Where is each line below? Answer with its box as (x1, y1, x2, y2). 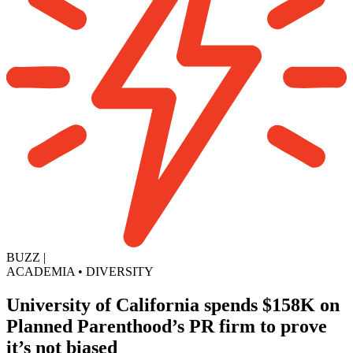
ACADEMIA (6, 265, 75, 279)
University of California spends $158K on (6, 294, 340, 315)
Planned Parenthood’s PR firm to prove (6, 315, 327, 336)
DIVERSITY (86, 265, 154, 279)
